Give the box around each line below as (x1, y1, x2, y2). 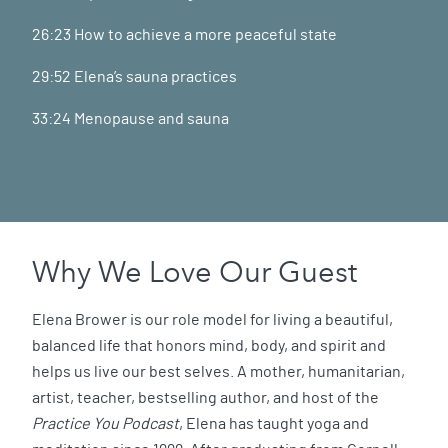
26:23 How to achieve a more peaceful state (32, 26, 340, 43)
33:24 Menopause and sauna (32, 110, 235, 127)
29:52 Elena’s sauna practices (32, 68, 240, 85)
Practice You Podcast (32, 415, 179, 432)
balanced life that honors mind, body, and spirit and (32, 337, 386, 354)
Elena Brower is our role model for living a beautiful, (32, 311, 393, 328)
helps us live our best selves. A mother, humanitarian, (32, 363, 405, 380)
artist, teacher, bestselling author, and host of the (32, 389, 379, 406)
